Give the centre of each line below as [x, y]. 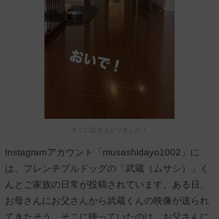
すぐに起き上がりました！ [109, 130]
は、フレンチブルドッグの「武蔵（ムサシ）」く [107, 169]
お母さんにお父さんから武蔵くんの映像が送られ [107, 201]
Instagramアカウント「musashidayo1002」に [102, 153]
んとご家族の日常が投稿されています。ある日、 [107, 185]
